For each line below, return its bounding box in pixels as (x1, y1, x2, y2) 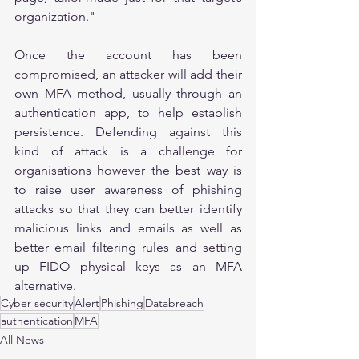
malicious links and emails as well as (14, 220, 242, 236)
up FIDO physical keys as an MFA (14, 258, 242, 274)
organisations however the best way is (14, 162, 242, 178)
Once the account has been (14, 46, 242, 63)
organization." (14, 8, 95, 24)
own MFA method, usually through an (14, 85, 242, 101)
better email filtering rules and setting (14, 239, 242, 255)
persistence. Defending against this (14, 123, 242, 139)
